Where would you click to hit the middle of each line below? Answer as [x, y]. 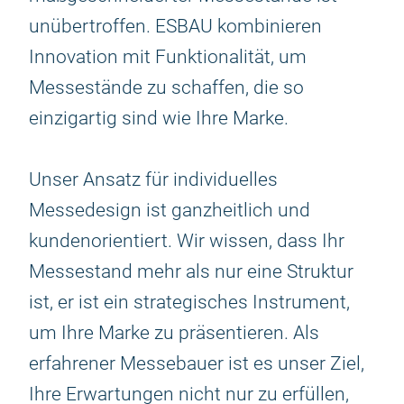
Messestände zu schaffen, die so [166, 87]
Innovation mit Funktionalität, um [168, 57]
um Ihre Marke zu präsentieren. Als [174, 333]
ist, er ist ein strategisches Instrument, [189, 302]
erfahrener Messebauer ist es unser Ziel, [197, 363]
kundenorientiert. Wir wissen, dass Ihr [187, 241]
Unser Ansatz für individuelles [153, 179]
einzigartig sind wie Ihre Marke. [159, 118]
